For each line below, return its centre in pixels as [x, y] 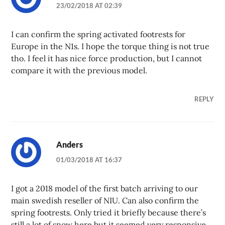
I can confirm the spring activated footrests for [98, 34]
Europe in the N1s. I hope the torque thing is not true [110, 46]
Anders [70, 145]
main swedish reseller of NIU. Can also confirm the [105, 201]
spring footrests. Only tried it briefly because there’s [109, 213]
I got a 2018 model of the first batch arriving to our [105, 189]
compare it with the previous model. [79, 71]
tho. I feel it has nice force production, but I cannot [107, 59]
